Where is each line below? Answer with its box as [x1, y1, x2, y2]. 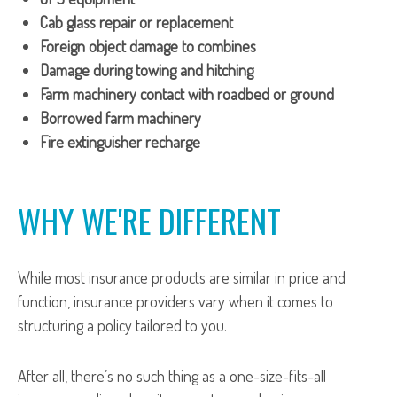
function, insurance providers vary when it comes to [18, 292, 333, 311]
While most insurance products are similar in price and [18, 268, 346, 287]
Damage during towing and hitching [40, 60, 253, 80]
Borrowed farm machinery [40, 108, 201, 128]
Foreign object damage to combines [40, 36, 256, 56]
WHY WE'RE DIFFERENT [18, 197, 281, 244]
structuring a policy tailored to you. [18, 315, 227, 335]
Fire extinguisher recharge [40, 132, 200, 152]
